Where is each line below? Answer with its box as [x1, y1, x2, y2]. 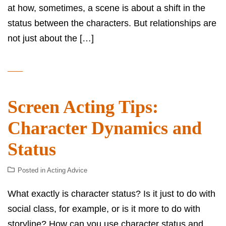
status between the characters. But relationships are [8, 18, 216, 29]
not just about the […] [8, 33, 94, 44]
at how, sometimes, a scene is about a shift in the [8, 3, 205, 14]
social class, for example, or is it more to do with [8, 204, 200, 214]
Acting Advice [47, 166, 87, 175]
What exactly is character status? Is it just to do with [8, 189, 215, 199]
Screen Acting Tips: [8, 97, 158, 118]
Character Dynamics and [8, 118, 202, 139]
